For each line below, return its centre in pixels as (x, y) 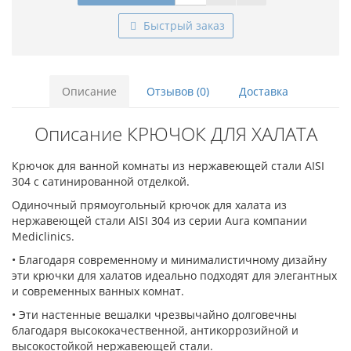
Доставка (263, 92)
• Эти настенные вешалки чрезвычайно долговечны (154, 315)
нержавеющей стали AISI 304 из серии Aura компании (159, 221)
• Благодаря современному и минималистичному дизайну (169, 260)
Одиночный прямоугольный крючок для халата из (149, 205)
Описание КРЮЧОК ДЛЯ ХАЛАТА (175, 134)
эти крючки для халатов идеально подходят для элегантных (174, 276)
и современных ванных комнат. (98, 291)
